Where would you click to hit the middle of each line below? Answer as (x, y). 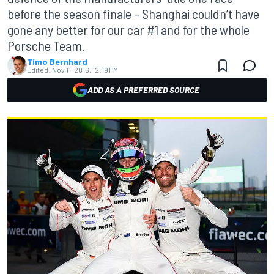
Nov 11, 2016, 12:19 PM (85, 70)
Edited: (39, 70)
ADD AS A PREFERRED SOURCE (143, 90)
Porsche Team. (46, 45)
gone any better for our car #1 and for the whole (128, 29)
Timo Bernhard (57, 61)
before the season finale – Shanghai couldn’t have (133, 13)
